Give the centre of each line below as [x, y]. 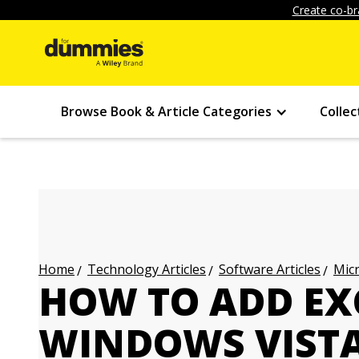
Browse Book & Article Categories [166, 111]
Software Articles [270, 269]
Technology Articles [147, 269]
